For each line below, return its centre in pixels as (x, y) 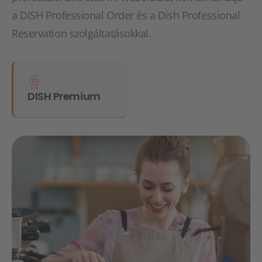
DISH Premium (64, 96)
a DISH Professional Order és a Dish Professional (126, 15)
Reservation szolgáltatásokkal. (82, 33)
